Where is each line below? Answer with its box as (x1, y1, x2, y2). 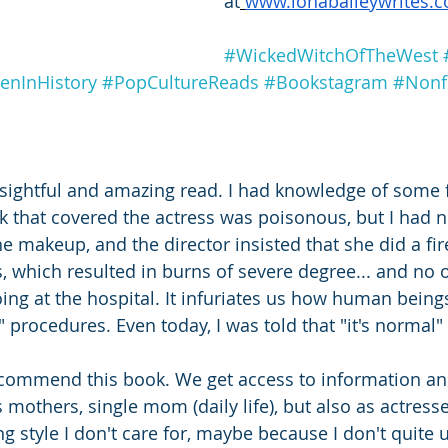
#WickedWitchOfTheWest (224, 42, 438, 67)
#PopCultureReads (102, 69, 259, 94)
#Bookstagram (264, 69, 388, 94)
